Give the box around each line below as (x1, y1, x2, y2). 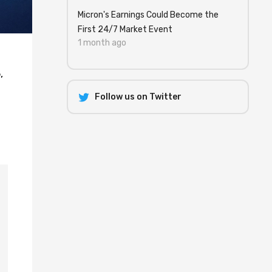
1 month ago (78, 38, 126, 48)
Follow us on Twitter (95, 92, 182, 102)
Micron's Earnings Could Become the (78, 10, 219, 20)
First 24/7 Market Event (78, 24, 172, 35)
